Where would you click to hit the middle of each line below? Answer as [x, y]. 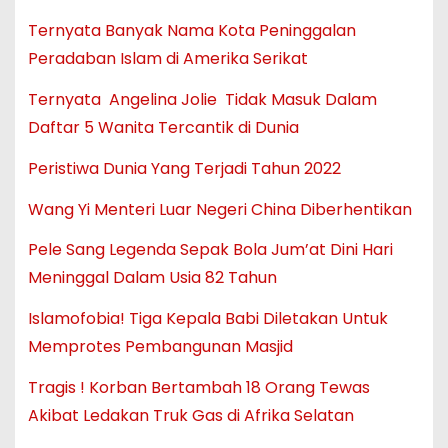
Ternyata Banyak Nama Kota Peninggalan [191, 31]
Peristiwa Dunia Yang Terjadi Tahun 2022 [184, 168]
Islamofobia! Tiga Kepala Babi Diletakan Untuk [207, 319]
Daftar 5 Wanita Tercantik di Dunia [163, 127]
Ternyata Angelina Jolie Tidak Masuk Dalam [202, 99]
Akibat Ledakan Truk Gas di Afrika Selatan [190, 415]
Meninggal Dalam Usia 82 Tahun [152, 278]
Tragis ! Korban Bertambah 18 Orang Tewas [198, 387]
